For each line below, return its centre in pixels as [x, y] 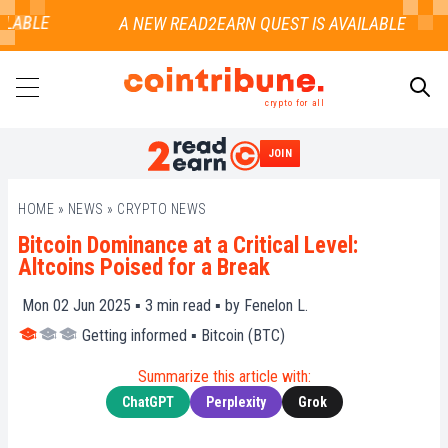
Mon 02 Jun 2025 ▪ [81, 306]
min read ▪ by [198, 306]
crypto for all [294, 102]
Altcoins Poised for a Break [144, 268]
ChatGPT [147, 402]
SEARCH [410, 158]
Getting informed [134, 336]
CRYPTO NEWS [162, 209]
